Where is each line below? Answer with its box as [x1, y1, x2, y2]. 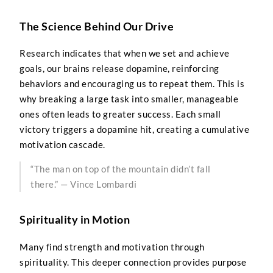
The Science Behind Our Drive [19, 19, 174, 33]
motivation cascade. [19, 139, 105, 151]
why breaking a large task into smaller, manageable [19, 93, 238, 105]
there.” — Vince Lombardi [30, 179, 136, 190]
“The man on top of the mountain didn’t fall [30, 163, 211, 175]
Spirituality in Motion [19, 213, 130, 227]
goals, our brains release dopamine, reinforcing [19, 63, 219, 74]
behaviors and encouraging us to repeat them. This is [19, 78, 244, 90]
